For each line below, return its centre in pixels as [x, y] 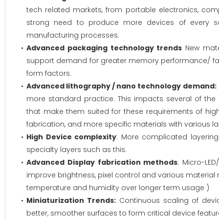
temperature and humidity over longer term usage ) [118, 188]
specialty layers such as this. [77, 150]
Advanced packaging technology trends [104, 48]
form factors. [49, 73]
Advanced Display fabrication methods [102, 162]
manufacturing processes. [73, 35]
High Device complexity [72, 137]
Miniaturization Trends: [71, 200]
